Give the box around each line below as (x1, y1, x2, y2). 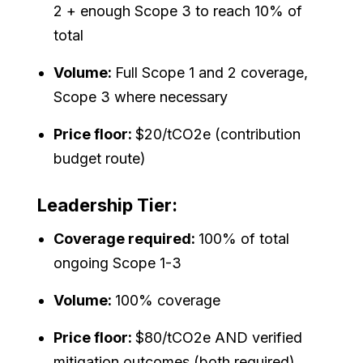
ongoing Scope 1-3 (53, 254, 182, 271)
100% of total (199, 229, 290, 247)
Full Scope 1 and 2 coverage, (115, 63, 309, 81)
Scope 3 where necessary (53, 88, 228, 105)
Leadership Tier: (37, 194, 178, 216)
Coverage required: (53, 229, 199, 247)
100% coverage (115, 291, 221, 309)
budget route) (53, 149, 147, 167)
